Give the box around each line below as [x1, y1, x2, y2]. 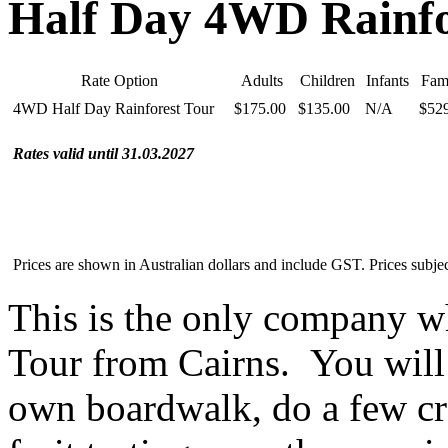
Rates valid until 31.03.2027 [13, 144, 194, 162]
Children [299, 71, 355, 89]
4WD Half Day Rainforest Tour [13, 99, 214, 117]
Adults [240, 71, 283, 89]
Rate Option [80, 71, 158, 89]
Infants [366, 71, 409, 89]
